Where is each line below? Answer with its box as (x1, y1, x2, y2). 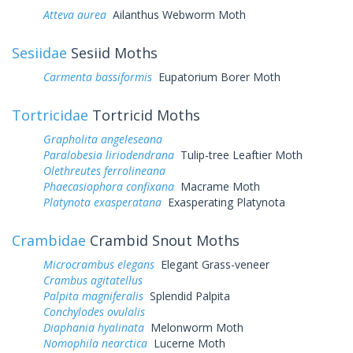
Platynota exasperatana (43, 194, 162, 210)
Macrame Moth (174, 178, 260, 194)
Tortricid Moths (88, 105, 200, 124)
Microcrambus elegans (43, 256, 154, 272)
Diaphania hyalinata (43, 319, 144, 335)
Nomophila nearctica (43, 335, 147, 351)
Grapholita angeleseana (43, 131, 162, 147)
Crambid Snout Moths (86, 230, 240, 250)
